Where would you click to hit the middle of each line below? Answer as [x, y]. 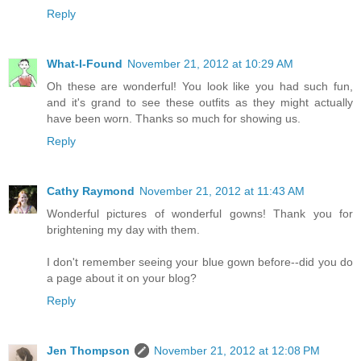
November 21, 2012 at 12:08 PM [237, 350]
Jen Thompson [88, 350]
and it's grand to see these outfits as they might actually [200, 102]
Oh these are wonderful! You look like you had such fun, [200, 86]
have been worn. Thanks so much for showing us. [174, 118]
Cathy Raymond [91, 191]
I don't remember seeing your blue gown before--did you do [200, 261]
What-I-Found [85, 63]
